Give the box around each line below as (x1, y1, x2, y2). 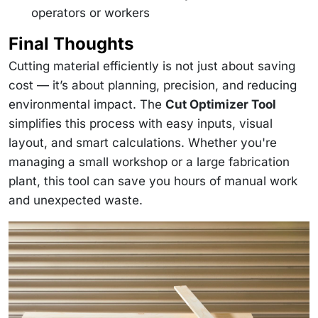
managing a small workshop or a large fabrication (9, 155, 290, 170)
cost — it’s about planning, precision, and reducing (9, 78, 297, 93)
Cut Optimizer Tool (165, 97, 276, 112)
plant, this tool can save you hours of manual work (9, 174, 297, 189)
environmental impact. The (9, 97, 165, 112)
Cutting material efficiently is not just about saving (9, 59, 295, 74)
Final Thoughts (9, 33, 133, 55)
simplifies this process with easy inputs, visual (9, 116, 273, 131)
